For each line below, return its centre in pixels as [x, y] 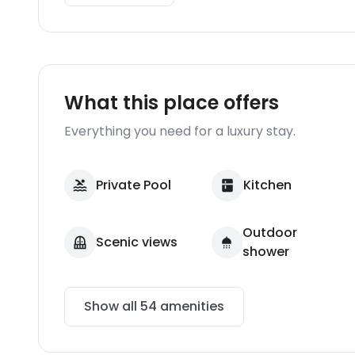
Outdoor [269, 233]
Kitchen [267, 185]
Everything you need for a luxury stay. [180, 131]
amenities [191, 306]
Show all [112, 306]
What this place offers [172, 103]
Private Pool [134, 185]
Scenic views [137, 242]
